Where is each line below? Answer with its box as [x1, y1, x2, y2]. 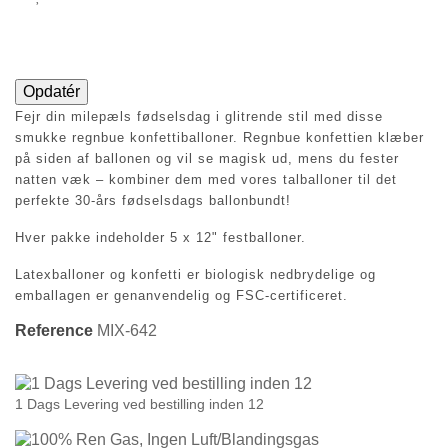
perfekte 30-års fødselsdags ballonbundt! [15, 192, 291, 208]
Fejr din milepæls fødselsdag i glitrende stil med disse [15, 108, 383, 124]
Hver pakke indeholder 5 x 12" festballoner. [15, 229, 306, 245]
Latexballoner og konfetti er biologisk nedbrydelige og [15, 266, 376, 282]
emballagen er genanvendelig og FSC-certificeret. [15, 287, 348, 303]
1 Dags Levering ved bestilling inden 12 [15, 395, 264, 412]
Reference [15, 321, 93, 339]
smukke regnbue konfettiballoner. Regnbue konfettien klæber [15, 129, 424, 145]
